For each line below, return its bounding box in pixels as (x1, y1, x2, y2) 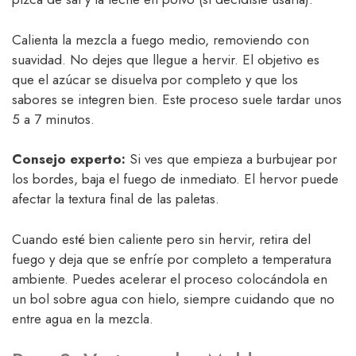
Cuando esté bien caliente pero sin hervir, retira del (12, 229, 311, 249)
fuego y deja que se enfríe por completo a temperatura (12, 249, 331, 269)
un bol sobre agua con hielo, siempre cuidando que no (12, 288, 335, 308)
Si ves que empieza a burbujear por (126, 149, 337, 169)
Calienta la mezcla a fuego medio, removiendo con (12, 29, 309, 49)
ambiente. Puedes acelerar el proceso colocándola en (12, 269, 327, 288)
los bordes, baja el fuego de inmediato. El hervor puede (12, 169, 339, 189)
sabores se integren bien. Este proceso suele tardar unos (12, 89, 342, 109)
